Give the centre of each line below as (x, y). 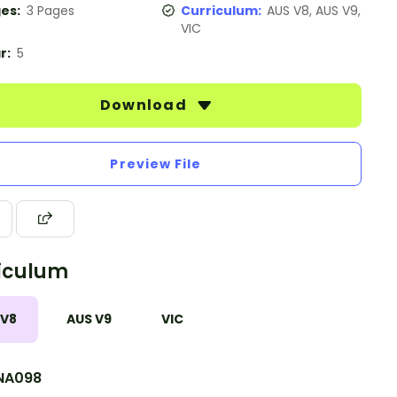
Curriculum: (224, 11)
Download (145, 105)
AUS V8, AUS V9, (314, 11)
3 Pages (51, 11)
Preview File (156, 164)
